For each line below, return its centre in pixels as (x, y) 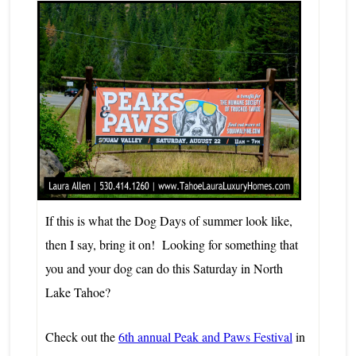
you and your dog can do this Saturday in (147, 268)
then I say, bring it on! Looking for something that (171, 244)
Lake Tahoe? (77, 292)
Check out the (80, 336)
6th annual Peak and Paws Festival (205, 336)
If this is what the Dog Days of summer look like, (168, 220)
